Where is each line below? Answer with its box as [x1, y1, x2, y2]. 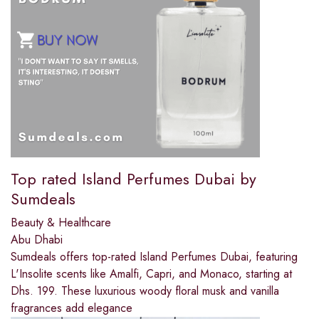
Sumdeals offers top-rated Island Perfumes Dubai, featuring [11, 249, 298, 266]
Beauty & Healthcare [11, 214, 111, 231]
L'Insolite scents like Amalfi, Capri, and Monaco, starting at [11, 266, 292, 283]
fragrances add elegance [11, 300, 132, 317]
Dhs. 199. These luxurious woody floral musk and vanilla [11, 283, 279, 300]
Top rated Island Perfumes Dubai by [11, 167, 256, 191]
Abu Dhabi [11, 231, 63, 249]
